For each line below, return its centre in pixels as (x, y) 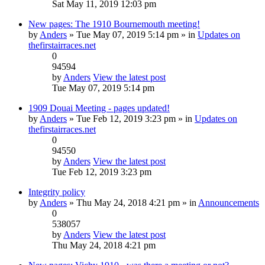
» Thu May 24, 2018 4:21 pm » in (132, 202)
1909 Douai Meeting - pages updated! (99, 108)
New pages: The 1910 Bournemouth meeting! (114, 24)
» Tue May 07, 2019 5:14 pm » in (132, 34)
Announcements (229, 202)
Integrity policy (57, 192)
